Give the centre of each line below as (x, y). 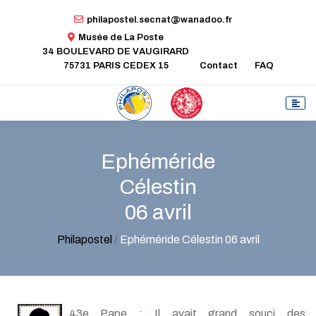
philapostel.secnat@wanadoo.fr (159, 19)
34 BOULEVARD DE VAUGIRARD (116, 51)
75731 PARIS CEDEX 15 (116, 65)
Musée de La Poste (121, 37)
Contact (219, 65)
